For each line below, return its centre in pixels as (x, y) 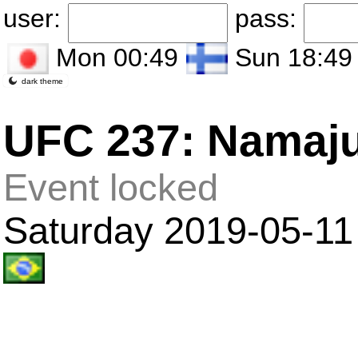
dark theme (42, 81)
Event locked (111, 188)
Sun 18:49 (290, 58)
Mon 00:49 (113, 58)
